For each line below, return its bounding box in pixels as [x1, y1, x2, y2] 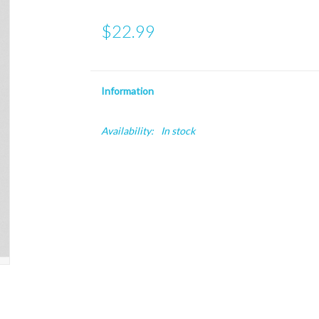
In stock [160, 125, 195, 137]
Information [100, 85, 154, 97]
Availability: [100, 125, 154, 137]
